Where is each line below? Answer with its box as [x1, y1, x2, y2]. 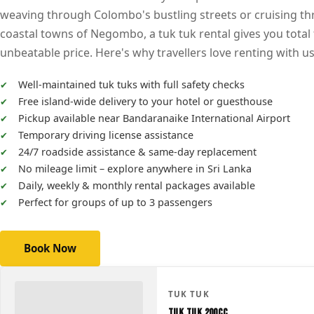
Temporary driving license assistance [18, 128, 193, 142]
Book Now [24, 241, 76, 256]
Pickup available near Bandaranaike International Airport [18, 111, 290, 125]
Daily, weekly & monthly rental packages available [18, 179, 255, 192]
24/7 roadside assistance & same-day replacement [18, 145, 257, 158]
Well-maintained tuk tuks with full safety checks [18, 78, 245, 91]
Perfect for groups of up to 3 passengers [18, 196, 212, 209]
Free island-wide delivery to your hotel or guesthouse [18, 95, 273, 108]
